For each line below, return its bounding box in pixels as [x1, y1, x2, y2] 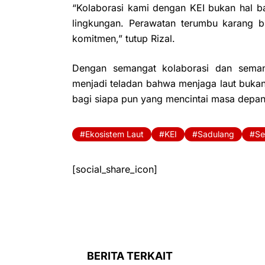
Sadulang [198, 128, 234, 139]
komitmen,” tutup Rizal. [72, 32, 175, 44]
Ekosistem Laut [85, 128, 144, 139]
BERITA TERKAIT [87, 249, 173, 262]
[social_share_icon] [72, 163, 157, 175]
